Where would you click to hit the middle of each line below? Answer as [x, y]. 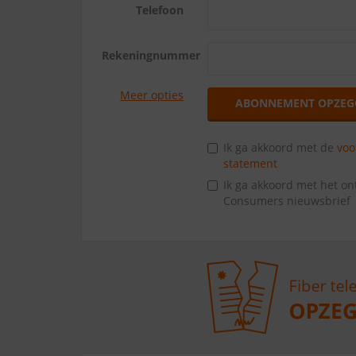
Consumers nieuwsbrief [287, 201]
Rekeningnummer [151, 55]
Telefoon [160, 10]
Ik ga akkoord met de [281, 147]
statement [251, 163]
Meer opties [152, 95]
